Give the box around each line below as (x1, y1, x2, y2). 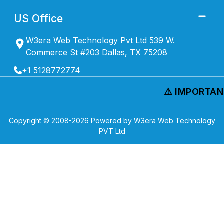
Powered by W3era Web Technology (88, 116, 215, 125)
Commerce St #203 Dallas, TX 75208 (25, 47, 167, 57)
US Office (14, 12, 63, 25)
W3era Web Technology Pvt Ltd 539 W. (25, 35, 175, 45)
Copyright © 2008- (8, 116, 72, 125)
